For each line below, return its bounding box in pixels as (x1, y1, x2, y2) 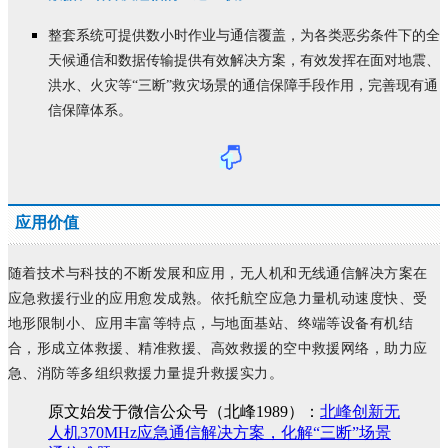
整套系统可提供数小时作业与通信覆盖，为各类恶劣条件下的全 (48, 28, 440, 44)
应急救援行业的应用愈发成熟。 (8, 291, 211, 307)
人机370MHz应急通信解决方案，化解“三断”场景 (48, 424, 391, 442)
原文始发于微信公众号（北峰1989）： (48, 403, 320, 421)
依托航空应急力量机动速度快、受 (210, 291, 428, 307)
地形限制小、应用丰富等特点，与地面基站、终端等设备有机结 (8, 316, 414, 332)
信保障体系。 (48, 103, 132, 119)
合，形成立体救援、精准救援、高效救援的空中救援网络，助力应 (8, 341, 428, 357)
